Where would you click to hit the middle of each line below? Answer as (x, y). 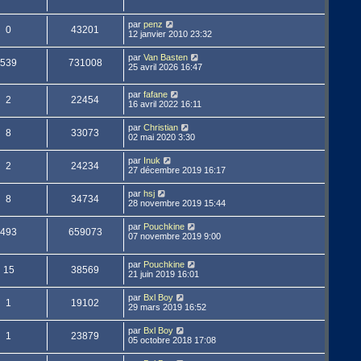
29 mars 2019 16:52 (167, 307)
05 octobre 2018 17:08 (172, 340)
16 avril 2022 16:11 (164, 104)
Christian (160, 128)
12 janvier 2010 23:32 (170, 33)
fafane (155, 95)
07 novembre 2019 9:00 (174, 237)
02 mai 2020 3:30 (161, 137)
